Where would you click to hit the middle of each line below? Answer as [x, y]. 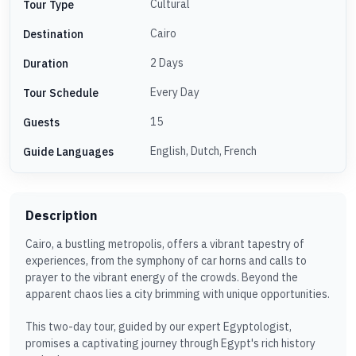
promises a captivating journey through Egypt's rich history [170, 343]
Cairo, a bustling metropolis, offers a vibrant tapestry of [165, 244]
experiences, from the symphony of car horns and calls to [166, 261]
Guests [41, 122]
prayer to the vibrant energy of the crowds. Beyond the [162, 277]
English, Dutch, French [203, 151]
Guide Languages [68, 151]
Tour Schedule [61, 93]
